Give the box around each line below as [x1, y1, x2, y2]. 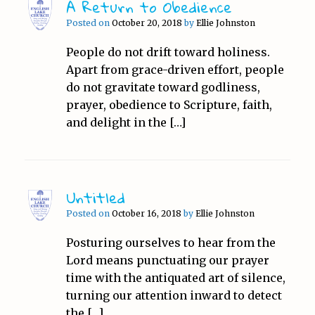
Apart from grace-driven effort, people [65, 62, 284, 77]
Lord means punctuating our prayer [65, 252, 269, 267]
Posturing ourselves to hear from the [65, 235, 276, 250]
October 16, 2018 [111, 207, 181, 219]
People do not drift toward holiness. [65, 44, 273, 59]
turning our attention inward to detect [65, 288, 282, 302]
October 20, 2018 [111, 17, 182, 28]
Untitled [65, 183, 125, 212]
